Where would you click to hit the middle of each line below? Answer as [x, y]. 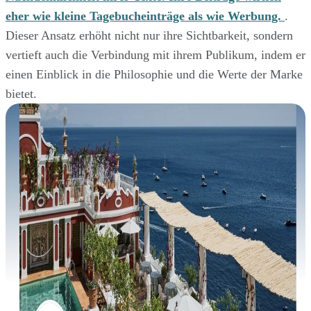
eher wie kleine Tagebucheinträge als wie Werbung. [145, 16]
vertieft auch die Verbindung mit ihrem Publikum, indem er [155, 55]
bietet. [21, 94]
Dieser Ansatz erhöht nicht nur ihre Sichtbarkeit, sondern [149, 36]
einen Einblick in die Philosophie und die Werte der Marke [154, 75]
